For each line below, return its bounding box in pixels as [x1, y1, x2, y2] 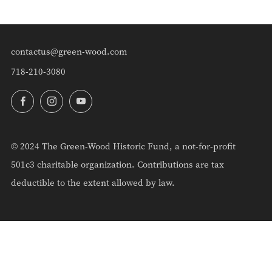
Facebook [33, 92, 72, 105]
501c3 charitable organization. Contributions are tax [11, 158, 224, 171]
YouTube [91, 92, 128, 105]
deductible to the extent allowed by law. [11, 176, 175, 189]
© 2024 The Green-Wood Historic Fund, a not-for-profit [11, 140, 236, 152]
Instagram [62, 92, 105, 105]
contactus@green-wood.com [11, 45, 127, 58]
